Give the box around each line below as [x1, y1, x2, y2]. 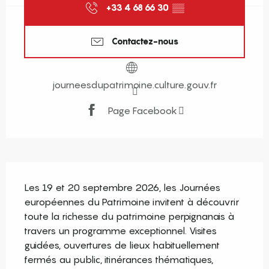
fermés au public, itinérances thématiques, [24, 253, 213, 266]
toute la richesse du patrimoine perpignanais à [24, 210, 234, 223]
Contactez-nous [112, 35, 179, 46]
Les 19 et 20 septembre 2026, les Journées [24, 181, 220, 194]
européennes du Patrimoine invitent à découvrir [24, 196, 239, 208]
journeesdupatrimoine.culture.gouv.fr [52, 79, 217, 91]
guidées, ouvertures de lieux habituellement [24, 239, 220, 252]
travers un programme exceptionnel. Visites [24, 225, 217, 237]
